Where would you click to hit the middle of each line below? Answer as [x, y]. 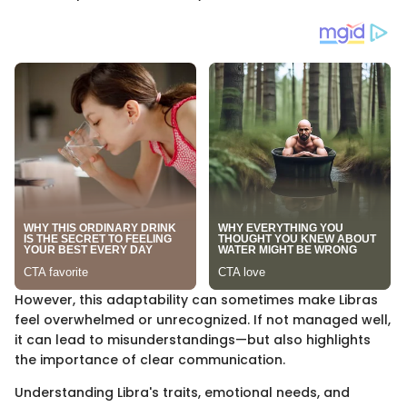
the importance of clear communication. [150, 359]
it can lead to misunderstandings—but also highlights [193, 339]
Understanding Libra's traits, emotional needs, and [182, 392]
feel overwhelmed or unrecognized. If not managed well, [203, 319]
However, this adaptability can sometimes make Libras [196, 299]
